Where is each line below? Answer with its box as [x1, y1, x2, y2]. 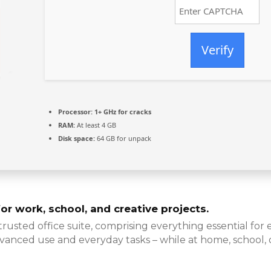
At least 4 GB [75, 120, 116, 130]
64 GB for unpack [95, 134, 151, 143]
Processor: [58, 107, 93, 117]
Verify [201, 42, 233, 59]
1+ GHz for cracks [93, 107, 151, 117]
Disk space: [58, 134, 95, 143]
